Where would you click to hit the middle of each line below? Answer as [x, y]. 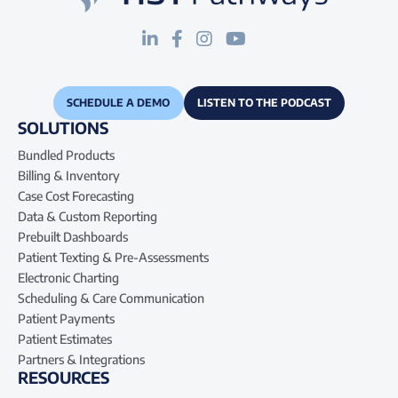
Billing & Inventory [69, 175]
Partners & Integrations [81, 359]
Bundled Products [66, 155]
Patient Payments [66, 318]
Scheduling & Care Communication [111, 298]
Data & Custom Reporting [88, 216]
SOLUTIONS [63, 127]
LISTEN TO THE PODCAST [264, 103]
